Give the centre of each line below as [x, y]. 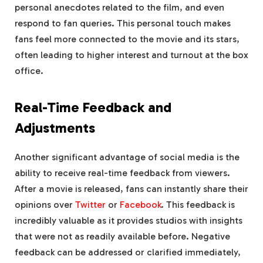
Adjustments [55, 128]
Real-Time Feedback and [93, 108]
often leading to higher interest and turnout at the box [131, 55]
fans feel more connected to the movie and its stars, [127, 39]
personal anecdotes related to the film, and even [119, 8]
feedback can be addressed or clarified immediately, [128, 252]
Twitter [90, 205]
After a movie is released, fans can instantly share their [131, 189]
